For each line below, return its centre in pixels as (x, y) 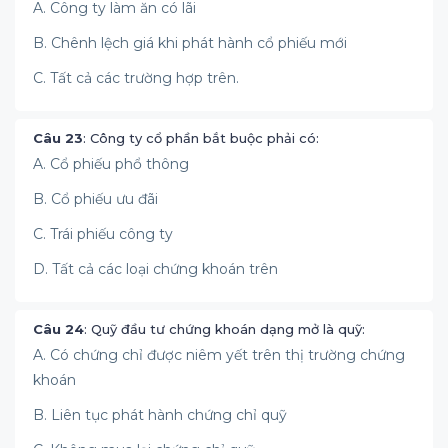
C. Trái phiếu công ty (103, 234)
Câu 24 (58, 329)
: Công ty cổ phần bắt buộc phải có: (201, 138)
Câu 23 (58, 138)
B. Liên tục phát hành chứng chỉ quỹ (160, 415)
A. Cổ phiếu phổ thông (111, 164)
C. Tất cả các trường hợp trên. (136, 78)
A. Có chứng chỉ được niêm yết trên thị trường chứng (219, 355)
